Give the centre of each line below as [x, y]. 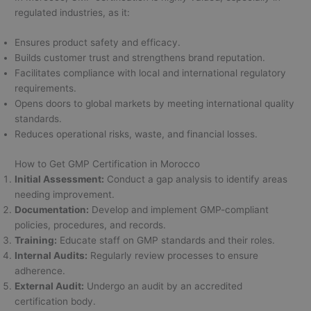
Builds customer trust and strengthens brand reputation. [140, 58]
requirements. [46, 89]
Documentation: [52, 209]
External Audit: [50, 286]
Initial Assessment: [60, 179]
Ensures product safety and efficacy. [98, 43]
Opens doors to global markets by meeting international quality [155, 104]
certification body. [56, 301]
